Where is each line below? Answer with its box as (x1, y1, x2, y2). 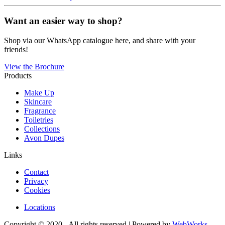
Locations (24, 202, 55, 211)
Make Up (24, 88, 54, 97)
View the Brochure (4, 62, 64, 71)
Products (4, 71, 32, 80)
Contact (24, 167, 49, 176)
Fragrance (24, 106, 56, 115)
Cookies (24, 185, 50, 194)
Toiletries (24, 115, 53, 124)
